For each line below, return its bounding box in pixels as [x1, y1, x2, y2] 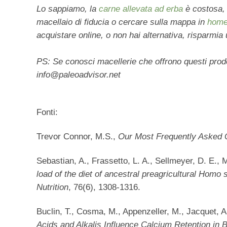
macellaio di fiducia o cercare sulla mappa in [36, 17, 207, 27]
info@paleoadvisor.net [36, 70, 121, 80]
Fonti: [36, 107, 58, 118]
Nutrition [36, 182, 68, 193]
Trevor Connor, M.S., [36, 132, 118, 142]
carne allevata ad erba [99, 4, 183, 14]
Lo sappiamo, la [36, 4, 99, 14]
